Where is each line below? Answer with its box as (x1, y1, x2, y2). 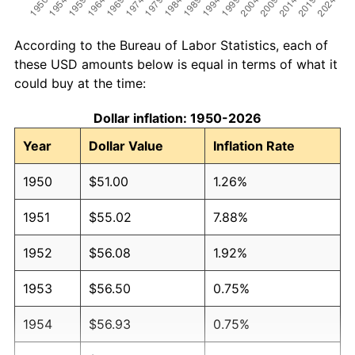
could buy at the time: (14, 74, 146, 91)
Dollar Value (89, 137, 163, 154)
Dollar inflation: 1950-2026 (94, 109, 261, 126)
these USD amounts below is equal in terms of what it (14, 55, 338, 72)
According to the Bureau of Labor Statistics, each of (14, 36, 328, 53)
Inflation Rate (213, 137, 295, 154)
